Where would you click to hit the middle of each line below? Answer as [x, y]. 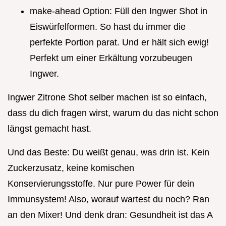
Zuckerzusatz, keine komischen [71, 168]
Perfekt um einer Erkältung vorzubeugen [111, 58]
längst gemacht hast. [49, 128]
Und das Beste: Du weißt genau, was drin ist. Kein [108, 152]
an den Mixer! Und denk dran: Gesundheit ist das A [110, 215]
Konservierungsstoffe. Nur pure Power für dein [101, 183]
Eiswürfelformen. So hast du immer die [108, 26]
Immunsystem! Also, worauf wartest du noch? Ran [108, 199]
